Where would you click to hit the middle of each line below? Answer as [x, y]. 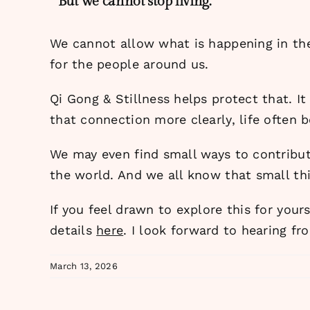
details [73, 230]
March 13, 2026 [84, 266]
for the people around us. [129, 64]
